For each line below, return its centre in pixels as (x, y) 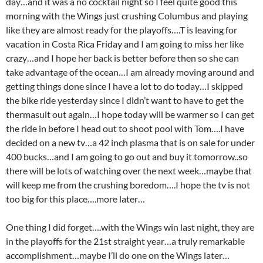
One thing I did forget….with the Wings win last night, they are (130, 227)
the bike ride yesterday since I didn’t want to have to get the (125, 100)
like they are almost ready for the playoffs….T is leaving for (122, 30)
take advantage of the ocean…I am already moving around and (130, 72)
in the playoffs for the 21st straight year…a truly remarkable (125, 241)
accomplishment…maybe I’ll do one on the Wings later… (118, 255)
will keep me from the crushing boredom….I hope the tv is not (128, 185)
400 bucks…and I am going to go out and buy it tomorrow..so (127, 156)
